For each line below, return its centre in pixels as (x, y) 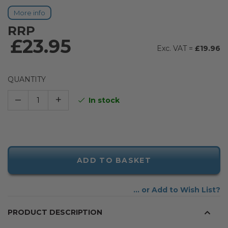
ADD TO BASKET (114, 160)
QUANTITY (27, 79)
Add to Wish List (184, 190)
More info (30, 13)
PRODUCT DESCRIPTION (55, 212)
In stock (104, 100)
